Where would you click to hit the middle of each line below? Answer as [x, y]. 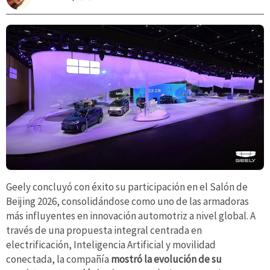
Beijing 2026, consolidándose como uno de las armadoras [127, 202]
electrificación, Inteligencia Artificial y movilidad [111, 245]
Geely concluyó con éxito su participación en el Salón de [127, 187]
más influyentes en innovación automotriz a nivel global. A [131, 216]
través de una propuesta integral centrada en [104, 231]
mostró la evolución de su [166, 259]
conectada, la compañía [58, 259]
